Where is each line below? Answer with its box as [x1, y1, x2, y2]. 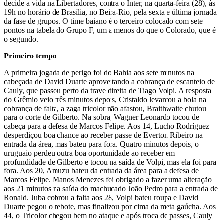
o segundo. [4, 34, 38, 43]
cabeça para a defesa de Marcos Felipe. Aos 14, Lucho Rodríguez [4, 121, 209, 130]
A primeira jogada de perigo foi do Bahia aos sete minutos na [4, 68, 194, 77]
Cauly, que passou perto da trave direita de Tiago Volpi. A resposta [4, 86, 211, 95]
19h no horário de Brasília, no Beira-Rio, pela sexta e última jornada [4, 7, 217, 16]
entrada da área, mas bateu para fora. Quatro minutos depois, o [4, 139, 199, 148]
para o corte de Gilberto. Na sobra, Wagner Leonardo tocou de [4, 112, 199, 121]
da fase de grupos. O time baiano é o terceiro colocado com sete [4, 16, 203, 25]
